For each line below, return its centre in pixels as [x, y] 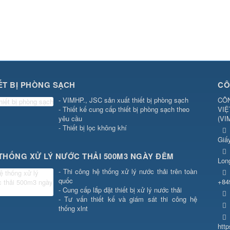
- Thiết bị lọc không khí [92, 127]
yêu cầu [71, 118]
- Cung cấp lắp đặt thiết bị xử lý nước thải [120, 189]
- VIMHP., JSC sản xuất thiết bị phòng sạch [124, 100]
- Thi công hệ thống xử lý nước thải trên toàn [128, 171]
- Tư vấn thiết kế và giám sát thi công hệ [128, 199]
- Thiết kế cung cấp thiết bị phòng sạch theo [124, 109]
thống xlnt [73, 208]
